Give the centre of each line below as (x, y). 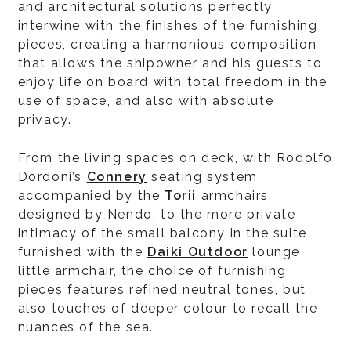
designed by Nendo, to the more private (157, 214)
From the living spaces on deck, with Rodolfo (175, 158)
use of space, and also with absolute (146, 101)
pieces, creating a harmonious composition (167, 44)
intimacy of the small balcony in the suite (162, 233)
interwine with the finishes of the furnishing (168, 25)
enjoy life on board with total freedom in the (172, 82)
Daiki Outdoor (198, 252)
